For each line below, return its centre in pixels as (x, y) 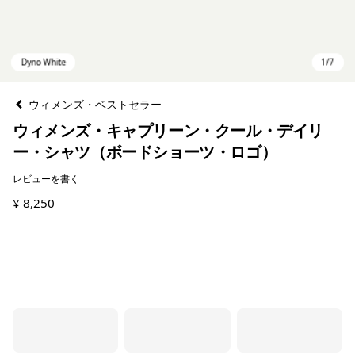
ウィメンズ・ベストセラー (95, 104)
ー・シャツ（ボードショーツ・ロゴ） (145, 152)
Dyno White (62, 240)
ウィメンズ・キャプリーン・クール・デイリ (168, 130)
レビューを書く (46, 179)
